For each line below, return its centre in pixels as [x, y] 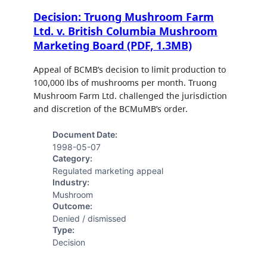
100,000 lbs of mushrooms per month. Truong [125, 83]
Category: [72, 158]
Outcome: [72, 206]
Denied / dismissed [89, 218]
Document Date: [85, 134]
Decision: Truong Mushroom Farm [124, 17]
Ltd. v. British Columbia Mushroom [125, 31]
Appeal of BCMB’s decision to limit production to [130, 70]
